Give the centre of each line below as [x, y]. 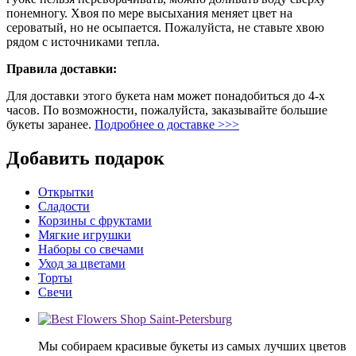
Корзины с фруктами [95, 220]
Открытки [66, 192]
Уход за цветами [82, 263]
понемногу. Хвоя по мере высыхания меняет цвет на [149, 13]
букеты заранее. [50, 124]
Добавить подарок [85, 158]
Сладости [64, 206]
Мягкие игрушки [85, 234]
